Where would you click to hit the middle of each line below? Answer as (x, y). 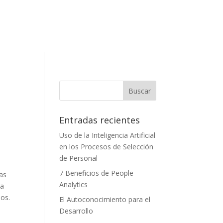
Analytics (74, 184)
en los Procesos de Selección (107, 146)
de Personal (79, 158)
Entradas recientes (100, 120)
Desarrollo (76, 211)
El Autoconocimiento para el (105, 199)
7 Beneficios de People (97, 173)
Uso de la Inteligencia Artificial (108, 135)
